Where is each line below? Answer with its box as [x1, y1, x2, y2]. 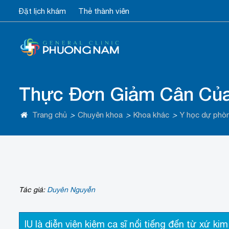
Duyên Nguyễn [47, 186, 95, 194]
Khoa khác [133, 110, 169, 120]
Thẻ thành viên [78, 7, 129, 15]
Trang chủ [32, 110, 67, 120]
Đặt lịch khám [19, 7, 66, 15]
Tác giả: [19, 186, 47, 194]
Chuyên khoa [78, 110, 123, 120]
